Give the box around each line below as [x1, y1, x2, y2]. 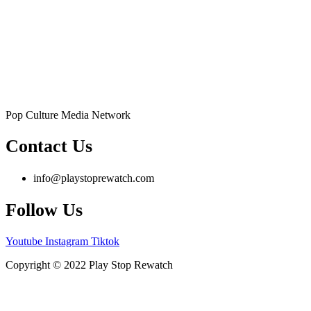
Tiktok [91, 235, 119, 248]
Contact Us [6, 136, 92, 157]
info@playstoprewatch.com [33, 171, 154, 184]
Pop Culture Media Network [6, 108, 131, 121]
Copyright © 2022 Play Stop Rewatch [6, 259, 173, 271]
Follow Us [6, 199, 83, 220]
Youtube [6, 235, 42, 248]
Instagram [45, 235, 88, 248]
